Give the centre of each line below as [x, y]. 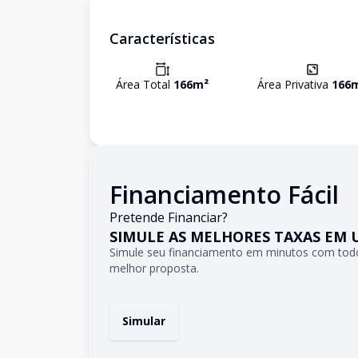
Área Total [145, 84]
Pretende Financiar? [169, 217]
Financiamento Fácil [224, 195]
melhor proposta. [154, 268]
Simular [144, 321]
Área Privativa [295, 84]
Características [162, 38]
